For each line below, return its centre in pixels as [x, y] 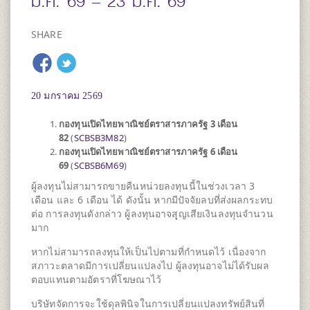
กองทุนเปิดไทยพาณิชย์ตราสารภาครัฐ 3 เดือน [148, 124]
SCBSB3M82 [99, 138]
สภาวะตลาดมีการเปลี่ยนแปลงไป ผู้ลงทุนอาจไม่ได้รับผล [150, 265]
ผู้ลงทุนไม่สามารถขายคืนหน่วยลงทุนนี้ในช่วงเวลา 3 [143, 186]
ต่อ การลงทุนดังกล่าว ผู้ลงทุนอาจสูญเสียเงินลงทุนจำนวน [152, 213]
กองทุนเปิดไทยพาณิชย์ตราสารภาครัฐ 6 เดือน [148, 152]
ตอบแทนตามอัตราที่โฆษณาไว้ [96, 279]
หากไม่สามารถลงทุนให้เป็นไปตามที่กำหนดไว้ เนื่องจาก [149, 252]
